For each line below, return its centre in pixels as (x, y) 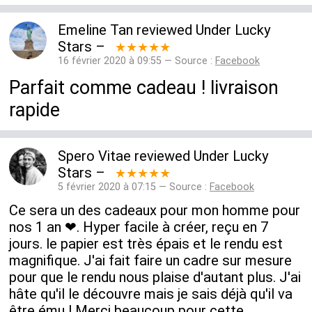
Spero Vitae (94, 156)
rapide (35, 110)
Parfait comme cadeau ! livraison (144, 87)
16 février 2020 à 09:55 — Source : (136, 61)
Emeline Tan (95, 30)
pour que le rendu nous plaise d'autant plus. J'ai (155, 278)
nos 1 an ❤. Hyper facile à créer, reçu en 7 (139, 227)
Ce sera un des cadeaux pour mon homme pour (155, 211)
